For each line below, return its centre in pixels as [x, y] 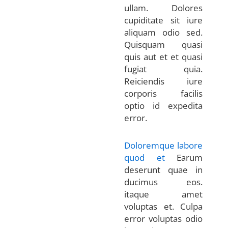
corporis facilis [164, 93]
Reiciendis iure [164, 81]
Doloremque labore [164, 145]
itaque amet [164, 194]
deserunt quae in [164, 169]
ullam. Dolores [164, 8]
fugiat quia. [164, 69]
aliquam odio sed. [164, 32]
